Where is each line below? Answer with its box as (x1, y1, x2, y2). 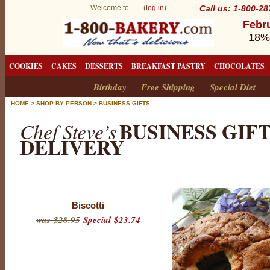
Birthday (93, 81, 127, 93)
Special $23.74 (80, 213, 140, 226)
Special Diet (210, 81, 256, 93)
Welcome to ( (90, 4, 146, 12)
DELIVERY (20, 132, 124, 162)
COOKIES (9, 61, 43, 71)
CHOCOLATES (214, 61, 265, 71)
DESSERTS (85, 61, 123, 71)
